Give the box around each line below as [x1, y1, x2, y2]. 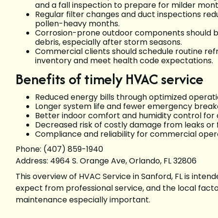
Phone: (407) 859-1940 [16, 143, 103, 155]
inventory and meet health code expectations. [35, 54, 213, 66]
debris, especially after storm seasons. [35, 36, 186, 48]
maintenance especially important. [16, 194, 150, 205]
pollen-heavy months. [35, 18, 124, 29]
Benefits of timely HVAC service [16, 68, 203, 90]
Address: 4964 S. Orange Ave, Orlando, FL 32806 [16, 155, 197, 166]
